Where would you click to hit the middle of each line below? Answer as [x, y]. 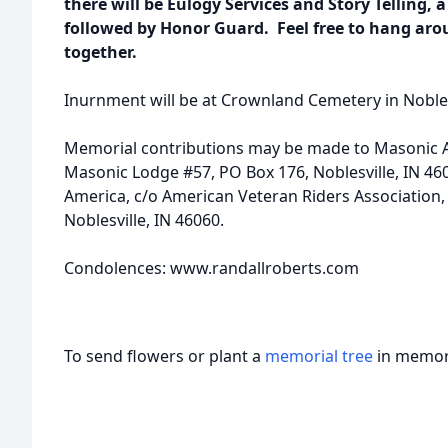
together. [100, 52]
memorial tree [319, 356]
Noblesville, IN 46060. [144, 220]
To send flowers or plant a [164, 356]
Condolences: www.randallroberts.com [211, 268]
